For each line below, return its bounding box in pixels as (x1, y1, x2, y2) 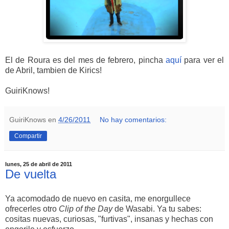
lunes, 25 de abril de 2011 (5, 161, 72, 168)
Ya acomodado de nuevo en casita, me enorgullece (5, 194, 191, 203)
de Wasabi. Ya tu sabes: (114, 204, 201, 214)
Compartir (14, 132, 42, 140)
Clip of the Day (59, 204, 114, 214)
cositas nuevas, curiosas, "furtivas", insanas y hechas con (5, 215, 213, 224)
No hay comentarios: (100, 116, 167, 124)
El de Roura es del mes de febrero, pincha (5, 56, 166, 65)
